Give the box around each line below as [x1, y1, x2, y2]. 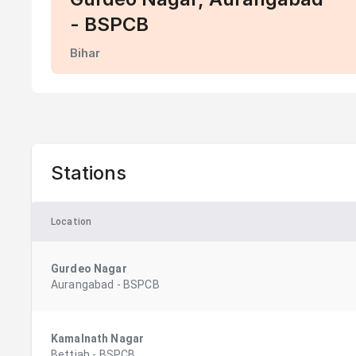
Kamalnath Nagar [51, 332, 145, 346]
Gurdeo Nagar [51, 262, 127, 276]
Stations [51, 161, 126, 184]
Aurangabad [51, 278, 114, 292]
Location [51, 216, 92, 228]
